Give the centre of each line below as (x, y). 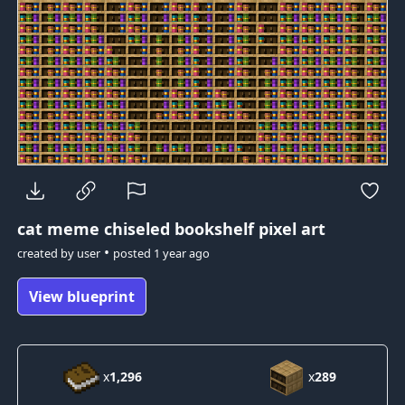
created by (47, 253)
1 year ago (181, 253)
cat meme (58, 228)
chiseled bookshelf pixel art (212, 228)
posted (133, 253)
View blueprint (81, 296)
